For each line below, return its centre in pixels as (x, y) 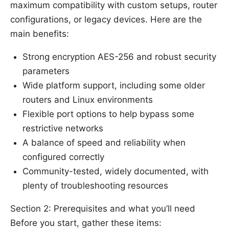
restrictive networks (63, 129)
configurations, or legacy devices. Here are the (106, 20)
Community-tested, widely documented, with (116, 171)
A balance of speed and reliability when (104, 143)
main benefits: (40, 34)
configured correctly (63, 157)
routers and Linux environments (88, 100)
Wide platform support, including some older (114, 86)
